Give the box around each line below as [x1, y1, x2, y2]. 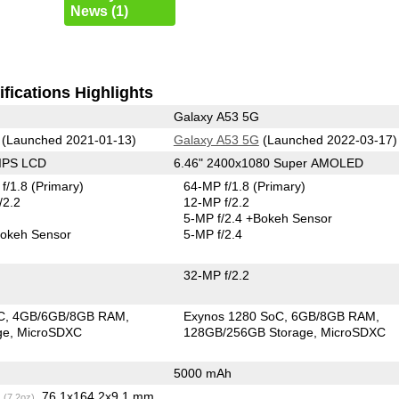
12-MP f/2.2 [183, 194, 250, 209]
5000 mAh [173, 365, 232, 380]
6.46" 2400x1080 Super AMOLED [173, 155, 363, 170]
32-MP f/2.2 [183, 267, 250, 282]
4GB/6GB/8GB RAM [12, 308, 126, 323]
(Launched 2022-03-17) [258, 132, 397, 147]
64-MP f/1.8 [183, 178, 254, 193]
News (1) [69, 3, 128, 19]
